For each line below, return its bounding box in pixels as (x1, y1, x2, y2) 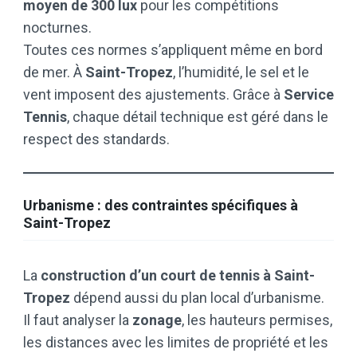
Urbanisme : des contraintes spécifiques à (23, 197, 298, 214)
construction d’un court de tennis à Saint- (41, 267, 315, 284)
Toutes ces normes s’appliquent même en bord (23, 41, 323, 58)
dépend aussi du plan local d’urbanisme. (70, 289, 324, 306)
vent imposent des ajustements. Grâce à (23, 86, 284, 103)
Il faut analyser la (23, 312, 132, 328)
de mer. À (23, 64, 85, 80)
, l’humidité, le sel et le (173, 64, 309, 80)
